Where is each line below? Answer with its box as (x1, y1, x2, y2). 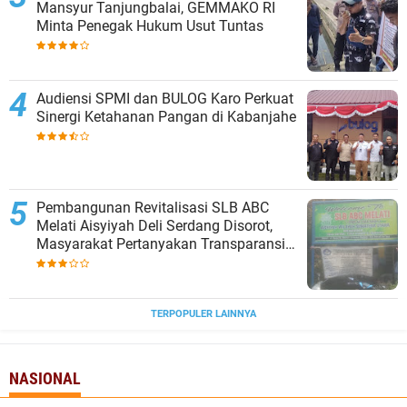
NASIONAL (9, 369, 81, 389)
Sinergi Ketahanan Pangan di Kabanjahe (36, 108, 296, 126)
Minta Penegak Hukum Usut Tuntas (36, 17, 263, 35)
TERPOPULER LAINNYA (151, 308, 256, 321)
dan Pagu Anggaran (36, 253, 164, 272)
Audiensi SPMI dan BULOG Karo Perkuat (36, 90, 293, 108)
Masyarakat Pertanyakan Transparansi (36, 235, 285, 253)
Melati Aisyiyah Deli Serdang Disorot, (36, 217, 273, 235)
